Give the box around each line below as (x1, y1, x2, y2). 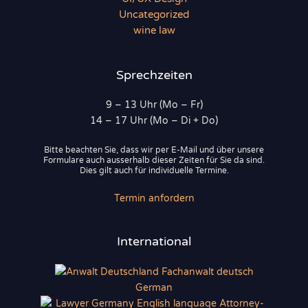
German (135, 282, 173, 294)
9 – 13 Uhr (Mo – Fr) (105, 99, 203, 111)
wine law (133, 25, 175, 37)
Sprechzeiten (115, 67, 192, 83)
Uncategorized (119, 9, 189, 21)
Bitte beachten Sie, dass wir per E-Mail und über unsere (44, 145, 264, 155)
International (117, 233, 191, 249)
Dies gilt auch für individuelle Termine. (79, 166, 229, 176)
